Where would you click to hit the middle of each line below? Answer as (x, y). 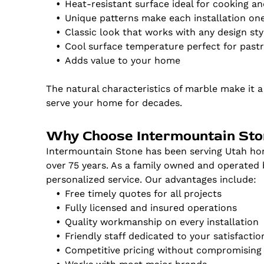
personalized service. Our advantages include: (151, 180)
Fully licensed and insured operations (151, 208)
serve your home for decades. (114, 103)
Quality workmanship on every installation (162, 222)
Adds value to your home (123, 61)
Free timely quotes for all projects (143, 194)
